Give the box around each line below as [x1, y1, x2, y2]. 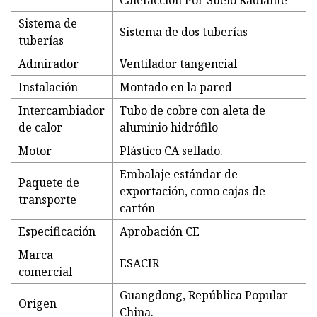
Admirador [18, 56, 79, 72]
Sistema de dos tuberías [120, 24, 248, 40]
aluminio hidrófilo [120, 120, 218, 136]
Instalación [18, 79, 78, 96]
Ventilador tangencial [120, 56, 237, 72]
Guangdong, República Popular [120, 287, 288, 304]
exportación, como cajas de [120, 183, 265, 200]
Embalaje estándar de [120, 166, 238, 183]
